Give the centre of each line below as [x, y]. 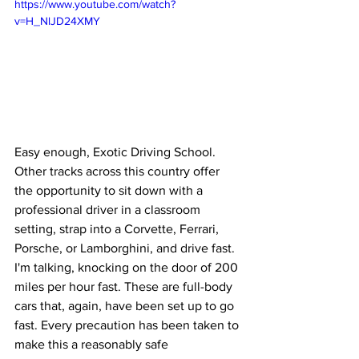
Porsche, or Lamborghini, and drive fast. [126, 248]
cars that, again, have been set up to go [126, 306]
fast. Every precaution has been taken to [128, 325]
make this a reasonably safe [93, 345]
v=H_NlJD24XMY [57, 20]
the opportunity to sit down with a [110, 191]
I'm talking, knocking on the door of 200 [128, 268]
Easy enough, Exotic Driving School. [117, 152]
